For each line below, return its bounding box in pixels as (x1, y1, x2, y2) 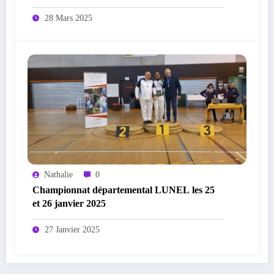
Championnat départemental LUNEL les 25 (32, 184, 215, 195)
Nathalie (44, 169, 73, 179)
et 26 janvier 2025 (32, 198, 106, 209)
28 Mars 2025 (45, 13, 92, 23)
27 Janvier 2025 (45, 224, 100, 234)
